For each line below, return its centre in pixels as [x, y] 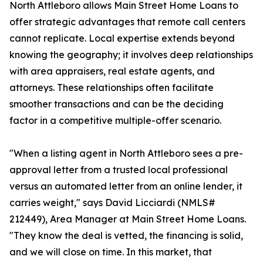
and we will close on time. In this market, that [111, 252]
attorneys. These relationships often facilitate [112, 88]
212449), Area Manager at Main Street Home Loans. [128, 219]
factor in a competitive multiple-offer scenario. [115, 121]
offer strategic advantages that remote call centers [127, 22]
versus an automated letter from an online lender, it [126, 186]
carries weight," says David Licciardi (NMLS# [112, 203]
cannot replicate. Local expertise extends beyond [122, 38]
